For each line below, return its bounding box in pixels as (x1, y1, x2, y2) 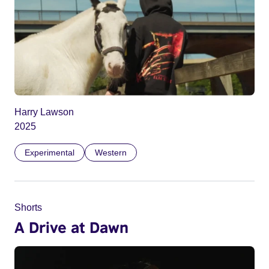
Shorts (14, 202, 42, 213)
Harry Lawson (14, 107, 74, 118)
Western (95, 148, 127, 158)
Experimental (25, 148, 74, 158)
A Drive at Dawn (14, 218, 128, 237)
